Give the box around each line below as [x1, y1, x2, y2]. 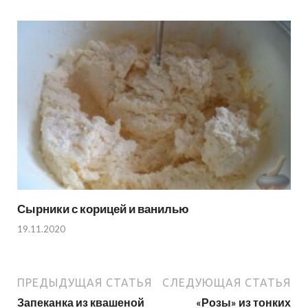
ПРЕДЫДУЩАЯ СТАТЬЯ [17, 276, 152, 289]
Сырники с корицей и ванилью [17, 201, 189, 217]
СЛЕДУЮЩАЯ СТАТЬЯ [162, 276, 291, 289]
